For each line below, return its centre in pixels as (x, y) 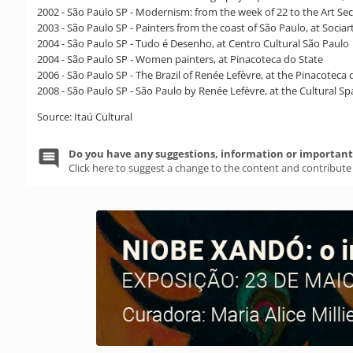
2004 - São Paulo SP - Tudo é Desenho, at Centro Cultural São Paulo (193, 43)
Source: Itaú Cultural (85, 116)
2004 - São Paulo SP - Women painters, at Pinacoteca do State (180, 59)
